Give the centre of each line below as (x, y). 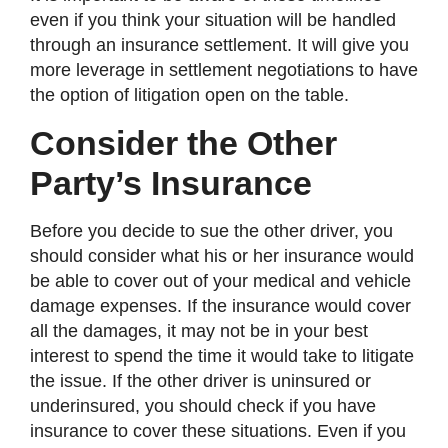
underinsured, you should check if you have (203, 405)
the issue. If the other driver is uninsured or (200, 380)
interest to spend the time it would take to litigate (222, 355)
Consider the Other (183, 142)
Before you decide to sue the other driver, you (211, 230)
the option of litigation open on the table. (189, 95)
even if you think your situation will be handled (213, 20)
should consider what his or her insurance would (222, 255)
